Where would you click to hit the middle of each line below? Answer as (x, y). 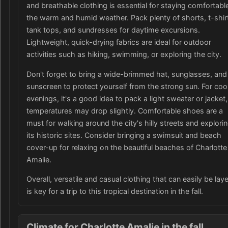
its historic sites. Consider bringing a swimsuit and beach (124, 135)
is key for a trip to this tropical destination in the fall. (115, 191)
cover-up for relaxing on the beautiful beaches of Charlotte (127, 147)
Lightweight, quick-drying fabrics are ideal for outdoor (119, 42)
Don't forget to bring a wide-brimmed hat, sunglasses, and (127, 74)
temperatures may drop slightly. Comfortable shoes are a (125, 110)
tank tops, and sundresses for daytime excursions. (113, 30)
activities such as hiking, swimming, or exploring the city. (124, 54)
